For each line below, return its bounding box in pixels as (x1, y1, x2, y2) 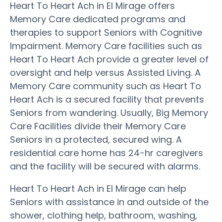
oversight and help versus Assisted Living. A (10, 66, 201, 79)
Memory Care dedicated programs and (10, 12, 185, 25)
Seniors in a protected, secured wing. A (10, 133, 182, 146)
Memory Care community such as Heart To (10, 79, 201, 92)
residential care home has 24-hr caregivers (10, 146, 203, 159)
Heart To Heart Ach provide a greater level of (10, 53, 209, 65)
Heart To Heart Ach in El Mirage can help (10, 182, 186, 195)
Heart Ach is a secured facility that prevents (10, 93, 204, 106)
